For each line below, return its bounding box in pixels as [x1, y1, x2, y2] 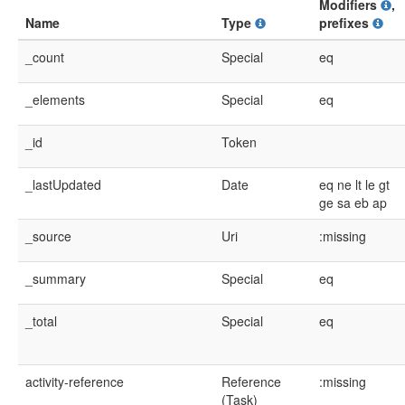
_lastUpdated [25, 175, 101, 193]
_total [25, 312, 57, 330]
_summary [25, 269, 86, 287]
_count [25, 48, 64, 66]
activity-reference [25, 372, 124, 391]
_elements [25, 90, 85, 108]
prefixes [319, 14, 372, 32]
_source [25, 227, 71, 245]
